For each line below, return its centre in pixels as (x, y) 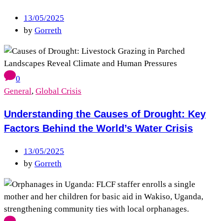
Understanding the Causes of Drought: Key (105, 114)
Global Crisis (58, 91)
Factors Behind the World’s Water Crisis (98, 128)
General (18, 91)
